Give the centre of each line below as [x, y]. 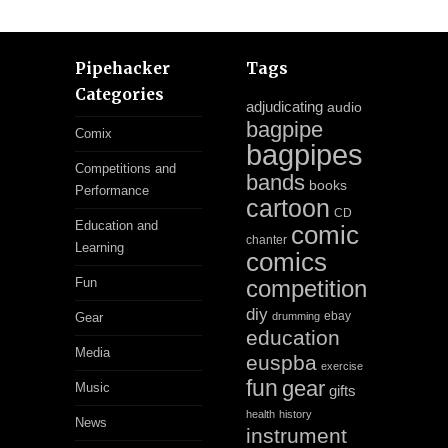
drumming [295, 316]
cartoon [287, 208]
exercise [341, 366]
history [295, 414]
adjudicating [284, 107]
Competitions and [125, 169]
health [260, 414]
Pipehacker [122, 69]
